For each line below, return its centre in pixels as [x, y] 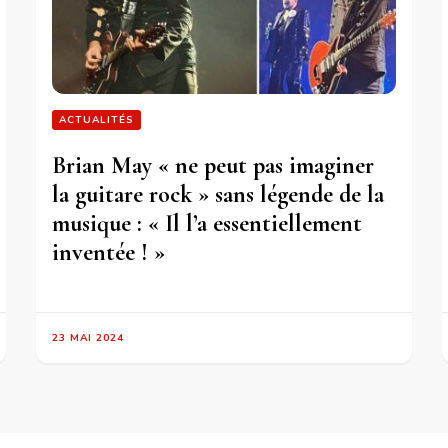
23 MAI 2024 [88, 337]
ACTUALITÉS [97, 119]
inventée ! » [109, 252]
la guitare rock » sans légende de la [218, 194]
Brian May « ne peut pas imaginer [213, 165]
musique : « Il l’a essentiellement [207, 223]
